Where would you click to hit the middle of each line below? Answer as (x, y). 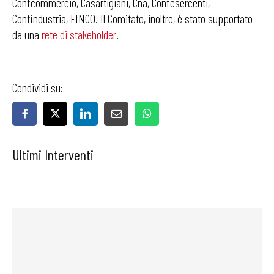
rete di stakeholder (79, 34)
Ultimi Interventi (53, 154)
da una (27, 34)
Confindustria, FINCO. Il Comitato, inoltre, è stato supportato (132, 18)
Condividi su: (38, 87)
